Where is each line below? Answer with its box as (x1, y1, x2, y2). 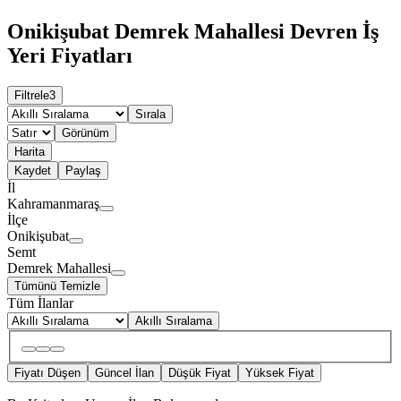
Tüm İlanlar (7, 294, 73, 311)
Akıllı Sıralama (135, 313, 212, 328)
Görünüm (62, 125, 109, 140)
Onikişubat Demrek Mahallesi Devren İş (7, 19, 379, 43)
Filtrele (14, 88, 49, 102)
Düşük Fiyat (168, 366, 231, 380)
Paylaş (65, 163, 101, 177)
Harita (14, 144, 45, 158)
